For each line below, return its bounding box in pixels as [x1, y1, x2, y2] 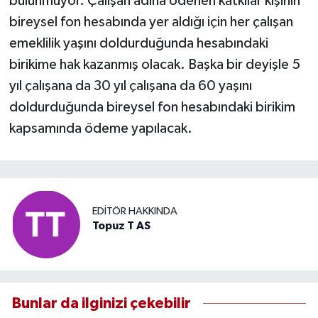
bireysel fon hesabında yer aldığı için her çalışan [9, 14, 293, 29]
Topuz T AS [92, 220, 150, 232]
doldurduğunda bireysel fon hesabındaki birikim [9, 99, 295, 114]
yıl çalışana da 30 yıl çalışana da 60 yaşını [9, 78, 252, 93]
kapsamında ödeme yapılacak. [9, 121, 192, 136]
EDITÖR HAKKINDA [92, 206, 177, 217]
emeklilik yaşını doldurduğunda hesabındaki [9, 35, 268, 50]
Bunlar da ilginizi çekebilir [12, 296, 191, 312]
